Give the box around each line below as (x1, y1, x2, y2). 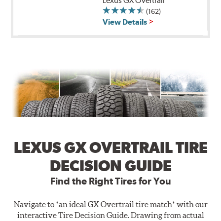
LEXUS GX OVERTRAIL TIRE (13, 138, 208, 156)
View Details (102, 17, 147, 27)
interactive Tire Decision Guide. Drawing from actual (17, 210, 204, 220)
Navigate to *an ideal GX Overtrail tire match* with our (13, 199, 208, 209)
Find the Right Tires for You (50, 175, 171, 187)
